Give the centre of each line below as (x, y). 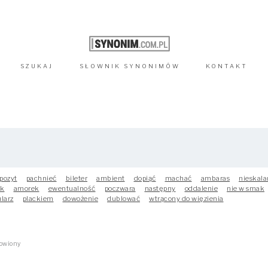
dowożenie (80, 199)
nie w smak (246, 188)
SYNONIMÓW (152, 66)
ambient (111, 178)
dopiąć (145, 178)
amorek (26, 188)
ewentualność (72, 188)
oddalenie (201, 188)
